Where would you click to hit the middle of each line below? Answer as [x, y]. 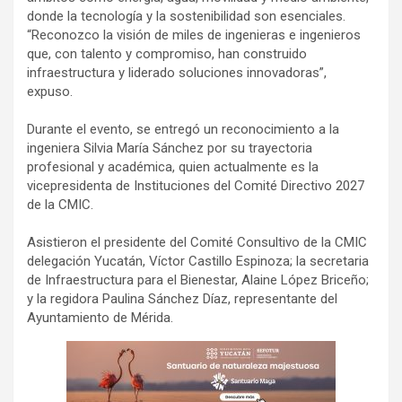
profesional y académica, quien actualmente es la [173, 167]
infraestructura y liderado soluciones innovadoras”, [177, 73]
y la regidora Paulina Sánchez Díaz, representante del [182, 299]
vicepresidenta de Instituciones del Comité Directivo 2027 [196, 186]
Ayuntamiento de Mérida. [100, 318]
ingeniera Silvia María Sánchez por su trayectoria [170, 149]
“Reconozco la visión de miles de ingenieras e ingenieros [194, 35]
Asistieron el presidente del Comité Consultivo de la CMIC [197, 243]
